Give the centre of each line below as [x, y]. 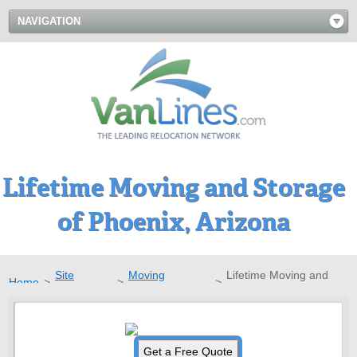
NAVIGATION [49, 21]
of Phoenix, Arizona [174, 222]
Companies [157, 289]
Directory [78, 289]
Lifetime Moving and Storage [174, 187]
